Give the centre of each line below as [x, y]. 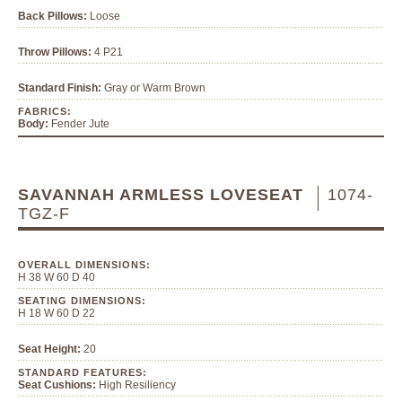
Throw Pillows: [55, 52]
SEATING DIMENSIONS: [82, 300]
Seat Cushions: [57, 385]
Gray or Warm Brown [153, 87]
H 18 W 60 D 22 [57, 313]
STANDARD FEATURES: [83, 372]
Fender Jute [79, 123]
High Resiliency [136, 385]
